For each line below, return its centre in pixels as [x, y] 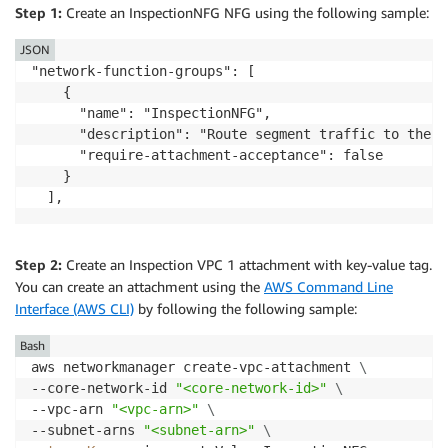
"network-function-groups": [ [143, 70]
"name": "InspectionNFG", [151, 112]
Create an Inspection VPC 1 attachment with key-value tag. [247, 264]
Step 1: [38, 12]
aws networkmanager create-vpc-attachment [195, 366]
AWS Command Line [328, 286]
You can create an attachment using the [139, 286]
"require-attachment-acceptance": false [207, 154]
